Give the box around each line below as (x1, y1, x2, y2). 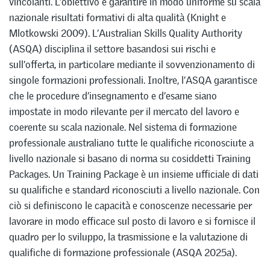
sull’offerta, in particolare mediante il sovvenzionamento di (9, 58, 255, 72)
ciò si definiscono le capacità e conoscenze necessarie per (9, 199, 252, 213)
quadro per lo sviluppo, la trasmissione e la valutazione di (9, 230, 248, 244)
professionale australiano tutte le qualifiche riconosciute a (9, 136, 254, 150)
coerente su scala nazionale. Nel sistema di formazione (9, 121, 237, 134)
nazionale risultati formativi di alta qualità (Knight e (9, 11, 226, 25)
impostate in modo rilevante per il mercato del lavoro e (9, 105, 239, 119)
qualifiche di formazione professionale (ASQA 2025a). (9, 246, 237, 260)
